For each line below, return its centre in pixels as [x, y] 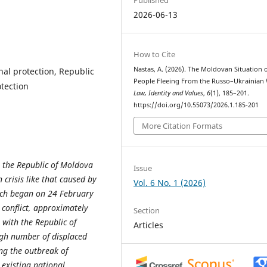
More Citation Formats [182, 126]
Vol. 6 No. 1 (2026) [170, 183]
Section [147, 210]
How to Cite [155, 54]
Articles [149, 225]
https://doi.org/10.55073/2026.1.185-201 [196, 105]
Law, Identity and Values [169, 93]
